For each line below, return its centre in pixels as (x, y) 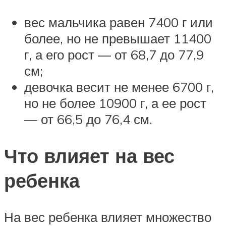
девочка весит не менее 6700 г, (119, 87)
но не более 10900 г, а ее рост (115, 103)
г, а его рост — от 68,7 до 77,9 (114, 55)
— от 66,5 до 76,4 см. (88, 119)
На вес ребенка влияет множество (108, 217)
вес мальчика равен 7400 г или (119, 22)
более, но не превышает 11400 (118, 39)
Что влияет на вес (89, 155)
